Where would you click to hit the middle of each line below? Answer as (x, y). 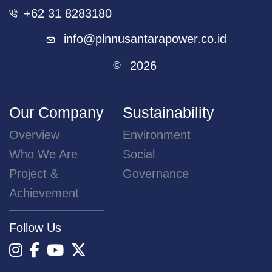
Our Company (56, 112)
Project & (34, 173)
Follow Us (35, 227)
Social (138, 154)
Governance (155, 173)
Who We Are (43, 154)
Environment (156, 134)
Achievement (44, 193)
